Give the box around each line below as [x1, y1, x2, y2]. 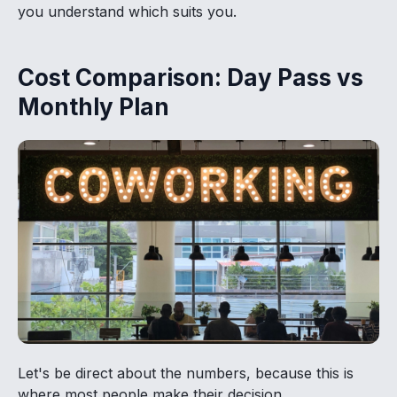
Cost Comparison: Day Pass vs [18, 63, 363, 91]
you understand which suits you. [18, 3, 237, 21]
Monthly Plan [18, 92, 169, 121]
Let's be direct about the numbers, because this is [18, 363, 354, 382]
